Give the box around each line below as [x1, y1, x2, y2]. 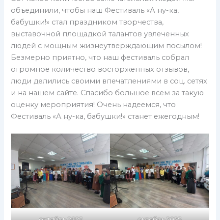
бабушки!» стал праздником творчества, [11, 17, 164, 27]
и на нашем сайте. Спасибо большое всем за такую [11, 88, 204, 97]
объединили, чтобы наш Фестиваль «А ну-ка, [11, 5, 179, 15]
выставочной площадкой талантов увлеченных [11, 29, 190, 38]
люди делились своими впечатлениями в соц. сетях [11, 76, 208, 85]
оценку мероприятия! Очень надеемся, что [11, 100, 176, 109]
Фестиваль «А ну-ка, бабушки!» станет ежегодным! [11, 111, 200, 121]
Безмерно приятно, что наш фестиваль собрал [11, 53, 190, 62]
